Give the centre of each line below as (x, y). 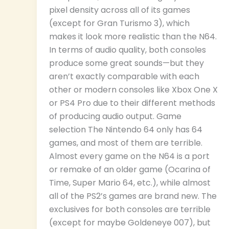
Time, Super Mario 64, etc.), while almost (130, 183)
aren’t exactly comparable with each (124, 77)
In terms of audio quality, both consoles (128, 50)
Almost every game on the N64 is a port (129, 156)
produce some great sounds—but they (127, 63)
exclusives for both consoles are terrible (130, 210)
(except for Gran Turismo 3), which (119, 24)
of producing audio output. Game (115, 117)
